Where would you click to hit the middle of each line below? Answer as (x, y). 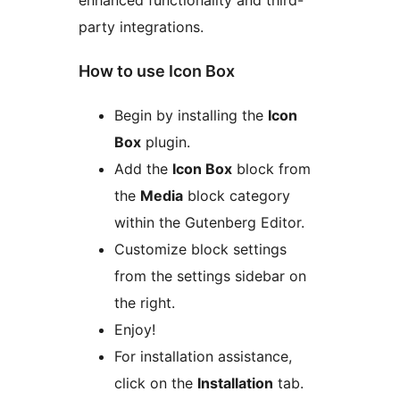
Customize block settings (200, 249)
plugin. (166, 142)
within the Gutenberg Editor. (209, 222)
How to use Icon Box (157, 71)
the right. (145, 302)
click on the (156, 383)
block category (237, 195)
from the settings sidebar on (210, 275)
